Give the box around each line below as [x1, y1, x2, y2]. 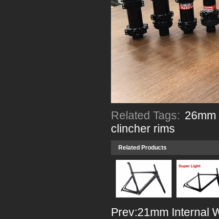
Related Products [118, 144, 167, 151]
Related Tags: [111, 109, 183, 122]
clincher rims [111, 122, 175, 135]
